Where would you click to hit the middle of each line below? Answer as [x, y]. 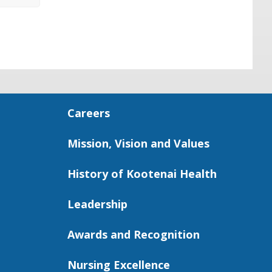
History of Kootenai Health [142, 173]
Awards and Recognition [134, 234]
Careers [89, 113]
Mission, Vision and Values [138, 143]
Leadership [97, 204]
